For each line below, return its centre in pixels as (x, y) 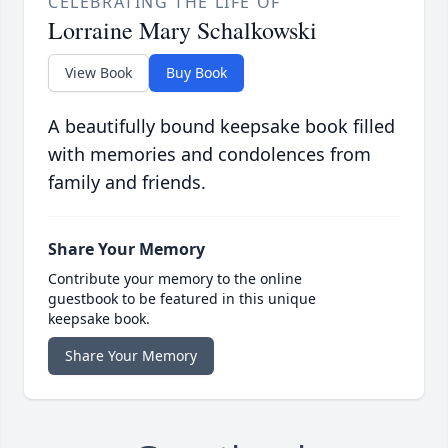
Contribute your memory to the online (175, 279)
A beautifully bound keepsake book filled (221, 126)
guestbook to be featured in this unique (182, 299)
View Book (98, 73)
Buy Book (196, 73)
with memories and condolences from (209, 154)
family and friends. (127, 182)
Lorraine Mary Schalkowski (182, 30)
